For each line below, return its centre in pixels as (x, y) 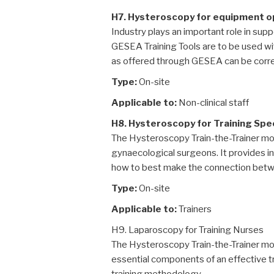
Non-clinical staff (213, 103)
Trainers (194, 209)
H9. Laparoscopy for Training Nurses (187, 230)
